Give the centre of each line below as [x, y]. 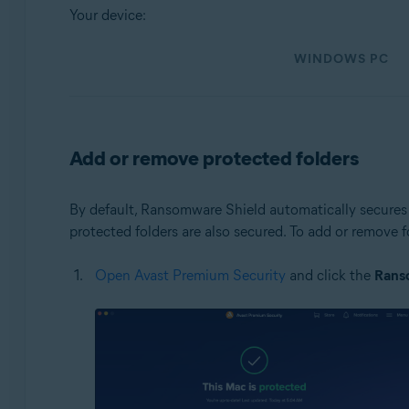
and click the [330, 275]
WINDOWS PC [341, 59]
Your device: [107, 15]
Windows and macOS [163, 63]
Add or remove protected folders [214, 158]
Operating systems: [154, 34]
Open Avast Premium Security [190, 275]
